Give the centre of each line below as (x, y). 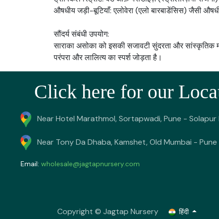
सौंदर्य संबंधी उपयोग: (81, 34)
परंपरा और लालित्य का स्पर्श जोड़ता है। (108, 57)
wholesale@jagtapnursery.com (90, 164)
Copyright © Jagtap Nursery (109, 211)
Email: (31, 164)
